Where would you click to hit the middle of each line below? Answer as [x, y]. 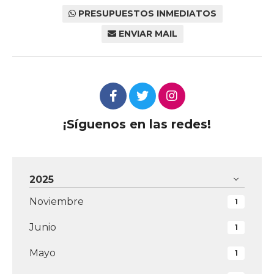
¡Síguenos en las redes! [137, 124]
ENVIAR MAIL [148, 34]
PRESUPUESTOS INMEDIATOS [147, 14]
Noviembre [57, 202]
